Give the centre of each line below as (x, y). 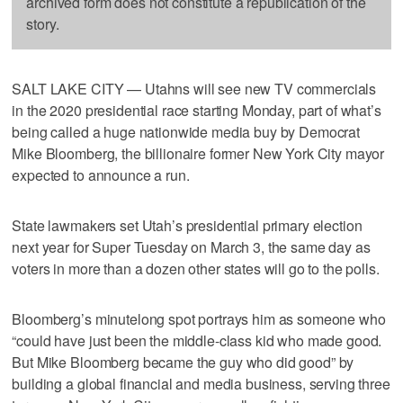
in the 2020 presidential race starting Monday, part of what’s (197, 110)
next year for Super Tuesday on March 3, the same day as (191, 246)
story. (43, 23)
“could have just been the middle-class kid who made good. (197, 340)
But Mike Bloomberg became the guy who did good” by (183, 362)
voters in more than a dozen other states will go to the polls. (196, 268)
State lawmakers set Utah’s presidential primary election (187, 225)
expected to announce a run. (101, 175)
